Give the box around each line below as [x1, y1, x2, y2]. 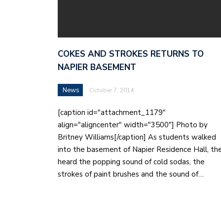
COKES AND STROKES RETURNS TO [58, 48, 204, 60]
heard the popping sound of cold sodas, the [58, 156, 205, 167]
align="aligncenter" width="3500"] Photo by [58, 119, 208, 130]
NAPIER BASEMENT [58, 61, 136, 73]
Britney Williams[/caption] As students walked [58, 132, 216, 142]
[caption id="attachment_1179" [58, 107, 166, 117]
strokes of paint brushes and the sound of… [58, 169, 204, 179]
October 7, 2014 [89, 86, 134, 94]
